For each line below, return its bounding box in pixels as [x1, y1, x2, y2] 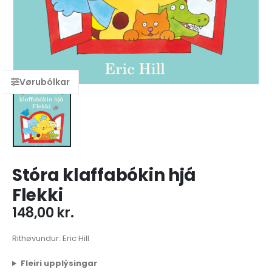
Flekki [12, 183, 63, 208]
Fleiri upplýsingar [20, 257, 97, 270]
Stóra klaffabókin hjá [12, 163, 197, 188]
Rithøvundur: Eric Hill [12, 232, 89, 244]
